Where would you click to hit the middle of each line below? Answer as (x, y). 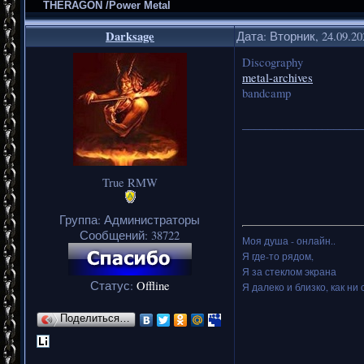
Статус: (113, 285)
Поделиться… (95, 318)
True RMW (130, 182)
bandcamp (266, 93)
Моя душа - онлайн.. (289, 240)
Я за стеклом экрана (289, 271)
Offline (153, 285)
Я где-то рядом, (278, 256)
